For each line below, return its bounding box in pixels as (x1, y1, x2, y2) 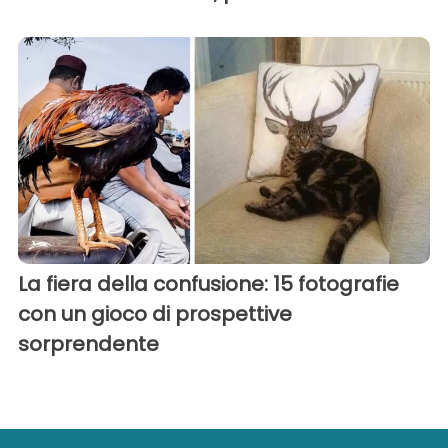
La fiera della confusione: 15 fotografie (18, 269, 399, 298)
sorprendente (18, 329, 159, 358)
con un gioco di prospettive (18, 299, 292, 328)
